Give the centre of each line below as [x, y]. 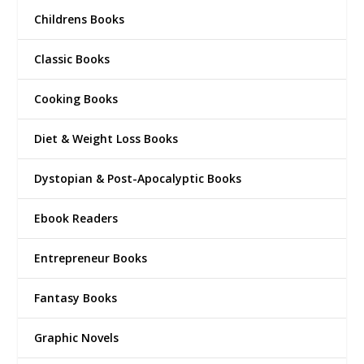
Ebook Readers [76, 218]
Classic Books [72, 58]
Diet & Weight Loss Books [106, 138]
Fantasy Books [76, 297]
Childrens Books [80, 19]
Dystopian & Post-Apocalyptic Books [138, 178]
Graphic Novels [77, 337]
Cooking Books [76, 98]
